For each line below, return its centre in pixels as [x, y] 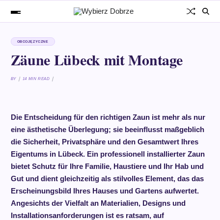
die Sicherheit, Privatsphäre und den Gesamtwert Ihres [104, 142]
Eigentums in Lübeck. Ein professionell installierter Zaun [108, 154]
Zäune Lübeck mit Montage [96, 59]
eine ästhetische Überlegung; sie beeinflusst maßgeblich [107, 129]
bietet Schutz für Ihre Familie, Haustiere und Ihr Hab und [107, 166]
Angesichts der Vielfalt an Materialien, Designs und [98, 203]
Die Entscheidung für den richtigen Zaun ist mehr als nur [108, 117]
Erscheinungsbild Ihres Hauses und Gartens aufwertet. [105, 191]
